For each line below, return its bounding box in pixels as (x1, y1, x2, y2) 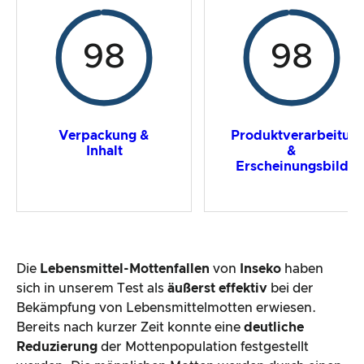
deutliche (244, 321, 304, 335)
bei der (271, 282, 314, 296)
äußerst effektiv (167, 282, 271, 296)
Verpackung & (58, 128, 149, 142)
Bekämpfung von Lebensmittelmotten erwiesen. (16, 301, 316, 315)
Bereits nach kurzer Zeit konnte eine (16, 321, 244, 335)
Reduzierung (16, 340, 97, 354)
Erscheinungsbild (235, 159, 349, 173)
